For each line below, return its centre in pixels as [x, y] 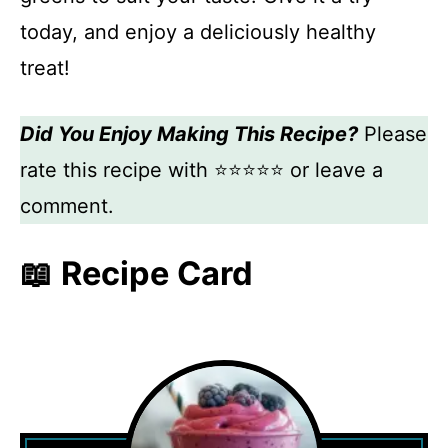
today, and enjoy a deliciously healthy [198, 32]
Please [392, 134]
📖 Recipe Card [136, 273]
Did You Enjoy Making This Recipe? [189, 134]
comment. [67, 206]
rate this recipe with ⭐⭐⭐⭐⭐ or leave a [201, 170]
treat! [45, 68]
